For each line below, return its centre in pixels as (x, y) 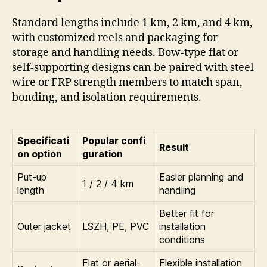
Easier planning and (201, 177)
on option (40, 154)
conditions (182, 240)
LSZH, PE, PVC (116, 227)
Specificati (43, 141)
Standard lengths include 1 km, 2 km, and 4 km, (132, 23)
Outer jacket (44, 227)
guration (103, 154)
